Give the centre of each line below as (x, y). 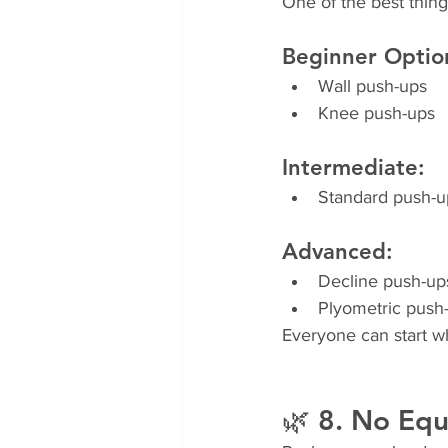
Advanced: (337, 251)
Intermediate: (353, 167)
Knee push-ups (376, 113)
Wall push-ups (372, 86)
